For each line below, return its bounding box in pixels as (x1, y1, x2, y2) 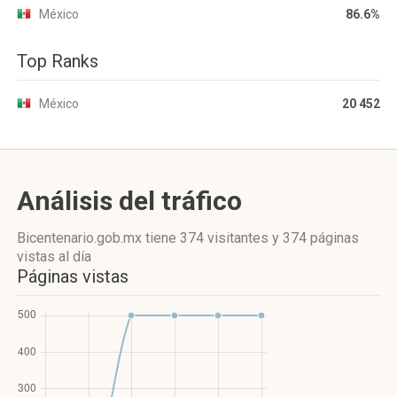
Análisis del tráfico (17, 185, 242, 216)
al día (55, 248, 91, 265)
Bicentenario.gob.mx (17, 230, 145, 246)
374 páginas (283, 230, 359, 246)
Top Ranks (17, 51, 98, 72)
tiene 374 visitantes (145, 230, 269, 246)
